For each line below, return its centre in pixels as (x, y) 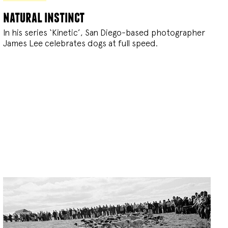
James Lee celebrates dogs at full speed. (80, 43)
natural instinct (44, 17)
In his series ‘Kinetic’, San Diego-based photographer (104, 32)
